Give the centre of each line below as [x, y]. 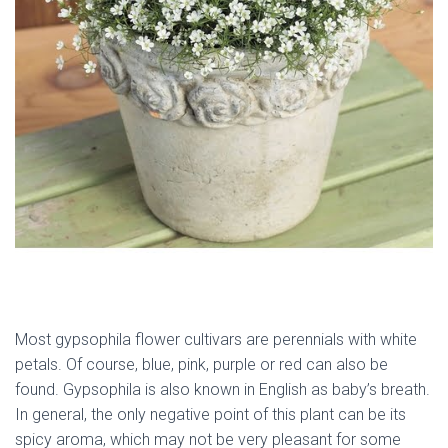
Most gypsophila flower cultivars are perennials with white [216, 340]
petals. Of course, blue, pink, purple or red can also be [201, 365]
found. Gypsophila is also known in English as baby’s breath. [222, 390]
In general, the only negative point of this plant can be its [210, 415]
